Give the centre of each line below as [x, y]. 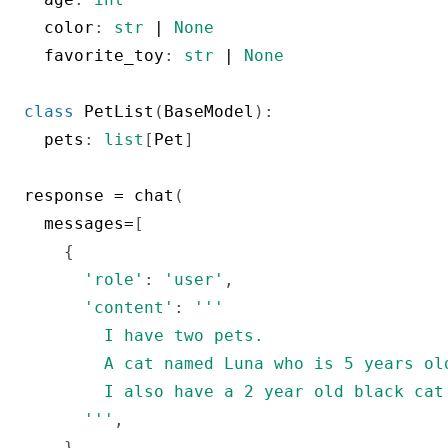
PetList [119, 111]
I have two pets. [144, 335]
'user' [194, 279]
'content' [129, 307]
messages [74, 223]
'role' [114, 279]
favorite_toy [94, 55]
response [69, 195]
